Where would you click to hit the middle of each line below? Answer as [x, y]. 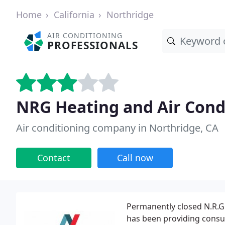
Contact [54, 158]
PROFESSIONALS [93, 45]
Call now [135, 158]
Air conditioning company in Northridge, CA [117, 128]
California [74, 15]
